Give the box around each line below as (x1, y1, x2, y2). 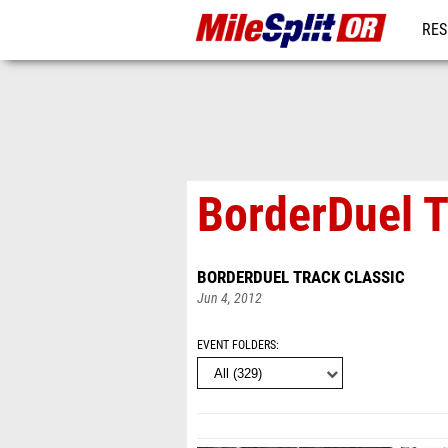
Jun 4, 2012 (197, 290, 262, 307)
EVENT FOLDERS (197, 338, 276, 352)
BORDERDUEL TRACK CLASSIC (197, 267, 405, 287)
